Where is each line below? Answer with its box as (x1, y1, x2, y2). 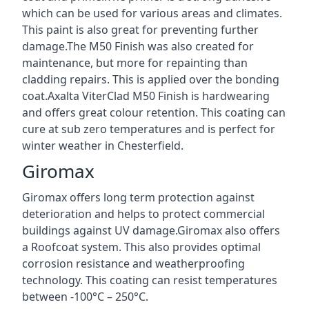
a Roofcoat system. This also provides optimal (22, 239, 261, 255)
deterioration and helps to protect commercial (22, 206, 265, 221)
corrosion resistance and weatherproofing (22, 255, 245, 271)
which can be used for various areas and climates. (22, 5, 282, 21)
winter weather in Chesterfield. (22, 137, 183, 153)
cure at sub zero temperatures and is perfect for (22, 121, 275, 137)
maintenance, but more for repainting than (22, 54, 248, 70)
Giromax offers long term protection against (22, 189, 255, 205)
